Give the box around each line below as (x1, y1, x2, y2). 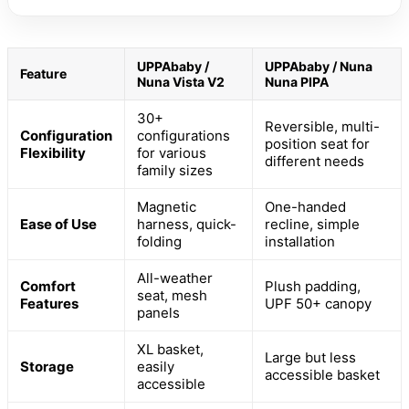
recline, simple (265, 215, 360, 233)
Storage (20, 357, 74, 375)
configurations (137, 126, 230, 144)
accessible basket (265, 365, 380, 383)
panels (137, 303, 180, 321)
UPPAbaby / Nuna (265, 58, 372, 74)
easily (137, 357, 174, 375)
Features (20, 294, 79, 312)
